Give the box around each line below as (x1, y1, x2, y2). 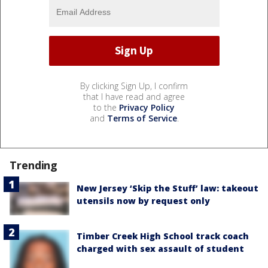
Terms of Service (106, 112, 177, 124)
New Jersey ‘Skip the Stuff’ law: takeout (77, 182, 258, 194)
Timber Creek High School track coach (77, 230, 249, 242)
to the (93, 101, 119, 113)
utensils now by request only (77, 194, 210, 206)
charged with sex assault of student (77, 243, 244, 254)
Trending (10, 157, 58, 172)
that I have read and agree (83, 90, 185, 102)
